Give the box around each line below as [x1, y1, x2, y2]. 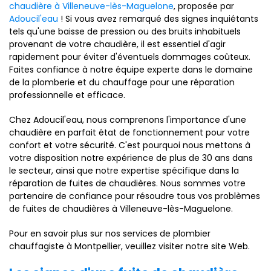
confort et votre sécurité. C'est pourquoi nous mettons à [9, 139, 250, 151]
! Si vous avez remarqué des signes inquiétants [58, 13, 258, 25]
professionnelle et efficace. [9, 89, 125, 101]
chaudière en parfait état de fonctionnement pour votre [9, 126, 250, 139]
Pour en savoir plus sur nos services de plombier [9, 227, 211, 240]
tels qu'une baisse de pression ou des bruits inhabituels [9, 25, 241, 38]
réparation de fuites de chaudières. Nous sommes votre [9, 177, 246, 189]
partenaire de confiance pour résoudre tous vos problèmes [9, 190, 260, 202]
